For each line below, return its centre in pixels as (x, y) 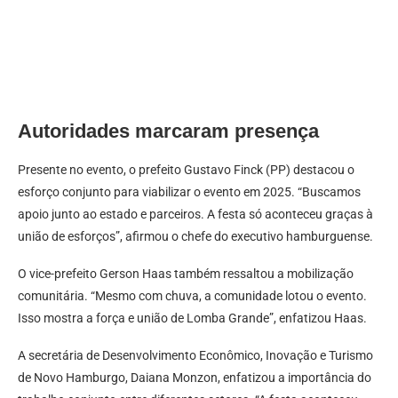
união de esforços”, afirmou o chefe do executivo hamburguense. (195, 236)
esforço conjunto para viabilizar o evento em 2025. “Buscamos (189, 191)
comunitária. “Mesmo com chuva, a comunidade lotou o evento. (192, 295)
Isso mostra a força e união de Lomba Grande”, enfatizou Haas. (192, 318)
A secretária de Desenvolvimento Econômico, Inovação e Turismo (195, 355)
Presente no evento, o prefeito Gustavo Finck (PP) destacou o (186, 169)
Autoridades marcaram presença (168, 131)
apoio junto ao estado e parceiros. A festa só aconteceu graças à (195, 214)
